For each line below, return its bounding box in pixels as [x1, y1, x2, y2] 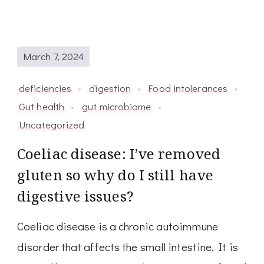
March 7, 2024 [23, 49, 84, 63]
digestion [89, 81, 131, 94]
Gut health [19, 99, 64, 113]
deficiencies [19, 81, 72, 94]
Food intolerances [148, 81, 228, 94]
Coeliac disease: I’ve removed [17, 143, 220, 163]
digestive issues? [17, 186, 133, 206]
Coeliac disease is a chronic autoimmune [17, 218, 218, 233]
